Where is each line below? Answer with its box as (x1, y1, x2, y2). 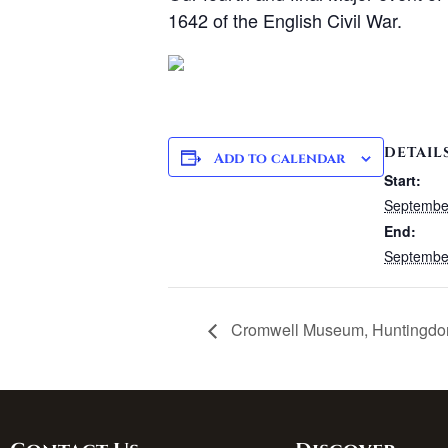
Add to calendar (214, 148, 345, 168)
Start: (384, 169, 421, 190)
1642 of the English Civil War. (168, 6, 402, 33)
